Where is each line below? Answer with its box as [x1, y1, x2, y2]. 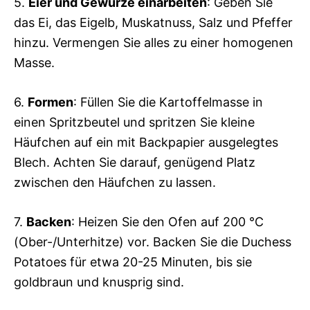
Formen [28, 95, 73, 109]
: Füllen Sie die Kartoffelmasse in [73, 95, 263, 109]
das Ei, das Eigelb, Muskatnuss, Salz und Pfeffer [14, 15, 293, 30]
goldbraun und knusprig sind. [14, 275, 184, 289]
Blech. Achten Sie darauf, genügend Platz [14, 155, 255, 170]
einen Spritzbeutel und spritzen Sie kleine [14, 115, 255, 129]
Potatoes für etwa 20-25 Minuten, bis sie [14, 255, 252, 269]
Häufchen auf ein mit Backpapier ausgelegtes [14, 135, 278, 149]
